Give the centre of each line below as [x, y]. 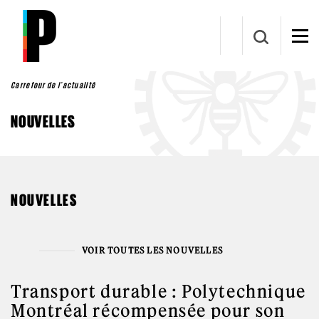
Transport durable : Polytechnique [158, 291]
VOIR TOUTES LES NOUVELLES [152, 250]
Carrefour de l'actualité [53, 85]
